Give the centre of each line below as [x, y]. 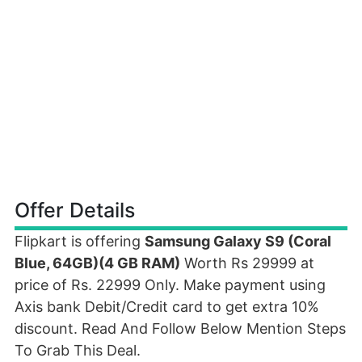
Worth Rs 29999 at [247, 263]
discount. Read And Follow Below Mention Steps [180, 328]
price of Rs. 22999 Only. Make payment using [170, 285]
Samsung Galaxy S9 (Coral [238, 241]
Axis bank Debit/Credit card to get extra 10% [167, 307]
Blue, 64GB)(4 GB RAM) [97, 263]
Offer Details [75, 210]
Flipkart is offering [80, 241]
